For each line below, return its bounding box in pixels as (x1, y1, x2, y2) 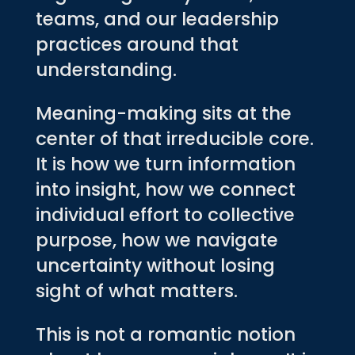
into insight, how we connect (35, 176, 296, 202)
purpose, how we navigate (35, 227, 278, 253)
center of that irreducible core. (35, 125, 314, 151)
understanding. (35, 56, 177, 82)
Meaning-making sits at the (35, 100, 292, 126)
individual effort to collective (35, 201, 295, 227)
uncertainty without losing (35, 252, 275, 278)
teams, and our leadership (35, 6, 279, 32)
